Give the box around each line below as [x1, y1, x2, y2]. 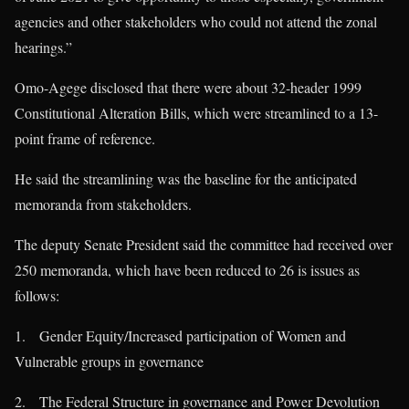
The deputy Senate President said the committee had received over [15, 235, 393, 255]
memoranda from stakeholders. [15, 194, 192, 215]
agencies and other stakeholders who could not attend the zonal [15, 12, 377, 32]
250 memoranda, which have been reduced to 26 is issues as [15, 260, 360, 280]
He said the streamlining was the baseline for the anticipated [15, 169, 357, 189]
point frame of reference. [15, 129, 155, 149]
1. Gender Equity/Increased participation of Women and [15, 326, 346, 346]
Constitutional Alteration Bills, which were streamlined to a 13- [15, 103, 378, 123]
